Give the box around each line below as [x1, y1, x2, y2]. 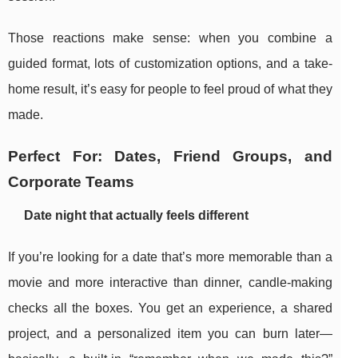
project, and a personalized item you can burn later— [8, 327, 332, 341]
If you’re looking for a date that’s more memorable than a [8, 250, 332, 265]
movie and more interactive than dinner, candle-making [8, 276, 332, 290]
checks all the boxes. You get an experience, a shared [8, 301, 332, 316]
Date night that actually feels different [24, 209, 249, 223]
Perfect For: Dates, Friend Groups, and [8, 148, 332, 165]
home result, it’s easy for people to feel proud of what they [8, 82, 332, 97]
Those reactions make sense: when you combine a [8, 31, 332, 46]
